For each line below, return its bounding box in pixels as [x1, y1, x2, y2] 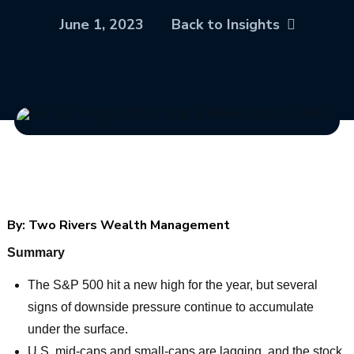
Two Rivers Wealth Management [24, 217, 230, 235]
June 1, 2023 [58, 14, 144, 34]
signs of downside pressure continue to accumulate [28, 300, 314, 314]
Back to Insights [171, 14, 280, 34]
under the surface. [28, 322, 129, 337]
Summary [6, 246, 65, 260]
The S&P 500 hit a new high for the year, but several [28, 278, 318, 292]
